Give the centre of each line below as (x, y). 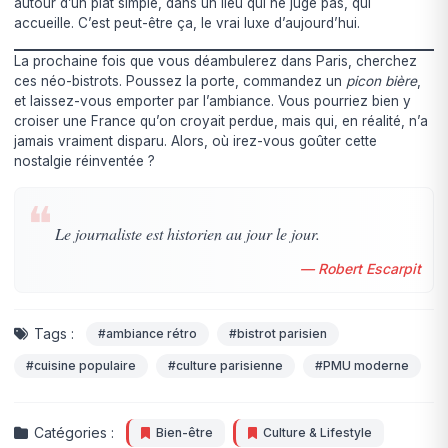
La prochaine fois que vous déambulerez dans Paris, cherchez (216, 60)
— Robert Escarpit (360, 268)
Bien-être (185, 432)
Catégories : (74, 432)
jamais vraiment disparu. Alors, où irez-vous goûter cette (196, 140)
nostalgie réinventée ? (85, 160)
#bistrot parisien (278, 333)
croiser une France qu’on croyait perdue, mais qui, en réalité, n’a (221, 120)
